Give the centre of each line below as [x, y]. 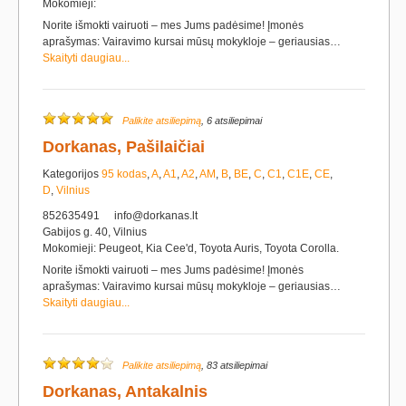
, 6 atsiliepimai [232, 121]
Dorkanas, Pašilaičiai [124, 147]
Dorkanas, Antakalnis [125, 391]
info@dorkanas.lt [156, 216]
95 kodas [124, 174]
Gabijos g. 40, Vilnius [95, 232]
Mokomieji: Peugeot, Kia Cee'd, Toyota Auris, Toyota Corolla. [191, 248]
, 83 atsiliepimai [234, 365]
